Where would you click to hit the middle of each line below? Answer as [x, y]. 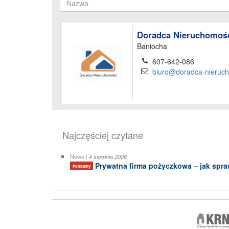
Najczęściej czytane [103, 135]
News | [79, 157]
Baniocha [152, 46]
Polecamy [82, 166]
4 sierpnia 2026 [108, 157]
